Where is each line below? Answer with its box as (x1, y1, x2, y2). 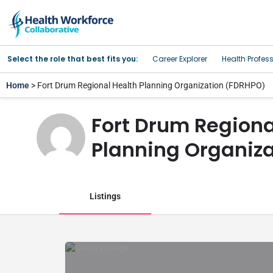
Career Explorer (152, 53, 207, 64)
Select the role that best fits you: (7, 53, 138, 64)
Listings (90, 191, 121, 201)
